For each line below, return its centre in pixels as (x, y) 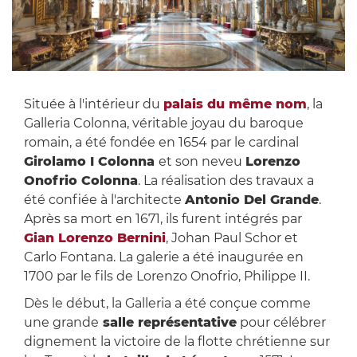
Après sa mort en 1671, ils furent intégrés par (163, 219)
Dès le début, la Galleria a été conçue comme (167, 304)
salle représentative (167, 323)
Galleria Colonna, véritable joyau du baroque (163, 124)
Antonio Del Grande (251, 200)
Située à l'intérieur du (93, 104)
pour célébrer (281, 323)
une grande (61, 323)
